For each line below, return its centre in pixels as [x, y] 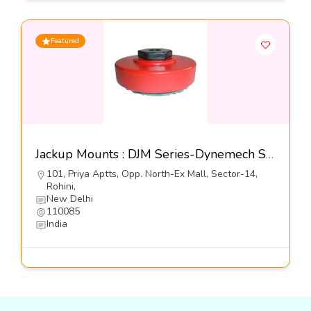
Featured [65, 41]
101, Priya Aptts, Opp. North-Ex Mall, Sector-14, [152, 174]
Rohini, [61, 187]
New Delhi [70, 199]
